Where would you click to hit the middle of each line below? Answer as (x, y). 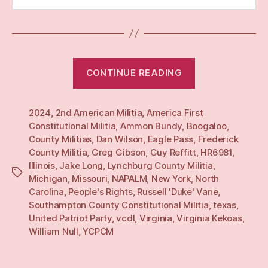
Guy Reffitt (173, 152)
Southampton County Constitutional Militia (119, 205)
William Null (54, 231)
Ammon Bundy (151, 126)
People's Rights (100, 191)
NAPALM (129, 178)
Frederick (218, 139)
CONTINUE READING (134, 73)
